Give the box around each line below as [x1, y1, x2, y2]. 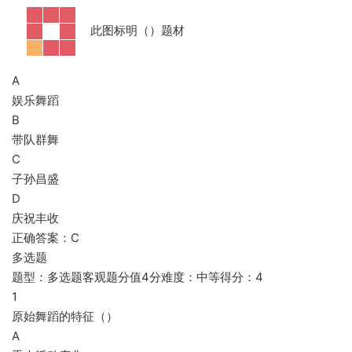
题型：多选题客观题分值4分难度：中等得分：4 [12, 269, 263, 284]
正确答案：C [12, 230, 79, 245]
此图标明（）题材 [90, 23, 185, 38]
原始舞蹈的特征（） [12, 309, 118, 324]
